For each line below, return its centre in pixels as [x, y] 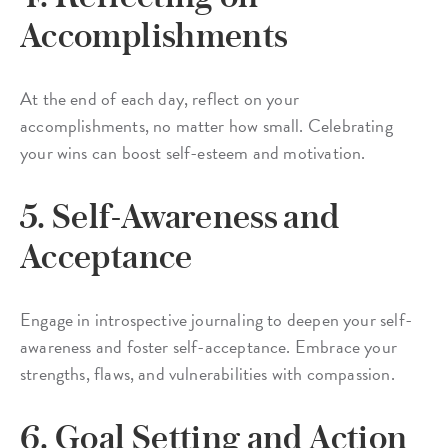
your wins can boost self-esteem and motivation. [193, 153]
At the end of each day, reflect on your [160, 99]
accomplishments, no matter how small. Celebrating [206, 126]
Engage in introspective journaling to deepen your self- [216, 320]
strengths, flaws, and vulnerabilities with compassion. [207, 374]
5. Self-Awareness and [180, 216]
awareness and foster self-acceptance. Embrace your [208, 347]
